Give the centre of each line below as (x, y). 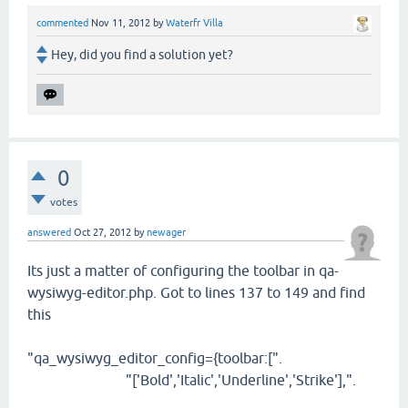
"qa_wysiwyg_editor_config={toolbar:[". (155, 358)
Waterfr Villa (194, 23)
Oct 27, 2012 (102, 233)
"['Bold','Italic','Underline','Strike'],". (192, 380)
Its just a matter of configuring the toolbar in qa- (183, 271)
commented (62, 23)
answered (49, 233)
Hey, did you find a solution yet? (142, 55)
